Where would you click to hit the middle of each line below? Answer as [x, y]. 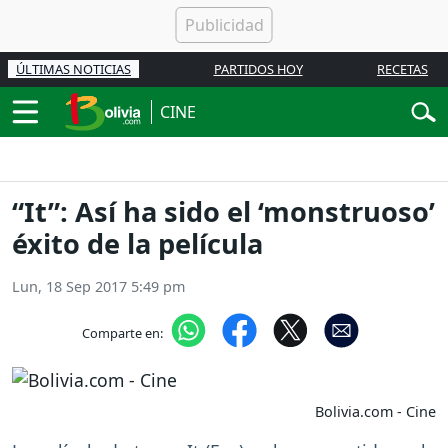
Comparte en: [122, 332]
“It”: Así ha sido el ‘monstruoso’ [223, 212]
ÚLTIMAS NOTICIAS [73, 69]
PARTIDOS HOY [258, 69]
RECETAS [402, 69]
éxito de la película [137, 244]
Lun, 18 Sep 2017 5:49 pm [98, 287]
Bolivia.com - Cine [375, 411]
